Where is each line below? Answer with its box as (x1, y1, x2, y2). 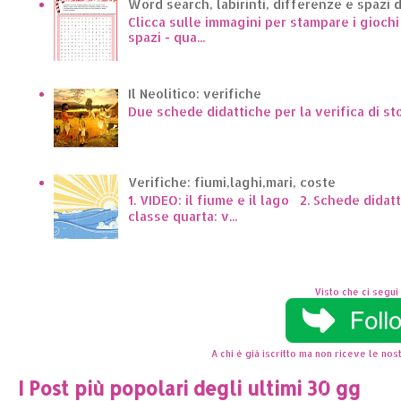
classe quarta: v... (127, 209, 237, 225)
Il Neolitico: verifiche (127, 85, 261, 101)
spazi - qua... (127, 30, 205, 46)
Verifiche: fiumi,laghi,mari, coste (127, 175, 336, 191)
